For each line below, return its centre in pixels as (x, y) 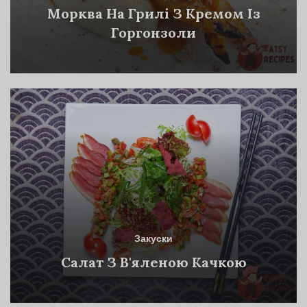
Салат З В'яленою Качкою (153, 262)
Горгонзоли (153, 33)
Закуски (153, 240)
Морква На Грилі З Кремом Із (153, 14)
